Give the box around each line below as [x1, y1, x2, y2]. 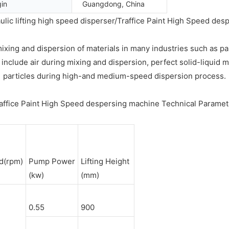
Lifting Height [80, 156, 131, 166]
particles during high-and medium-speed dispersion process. [3, 71, 226, 81]
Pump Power [28, 156, 75, 166]
